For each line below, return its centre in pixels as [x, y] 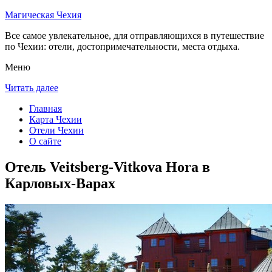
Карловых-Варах [60, 183]
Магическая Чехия [43, 15]
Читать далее [32, 88]
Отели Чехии [56, 130]
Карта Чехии [56, 119]
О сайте [45, 141]
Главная [46, 108]
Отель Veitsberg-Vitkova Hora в [107, 167]
